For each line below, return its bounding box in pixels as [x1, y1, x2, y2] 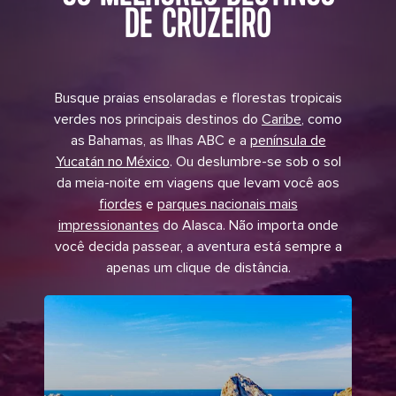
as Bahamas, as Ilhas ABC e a [70, 132, 250, 150]
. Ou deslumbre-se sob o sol [169, 153, 341, 171]
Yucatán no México [55, 153, 170, 171]
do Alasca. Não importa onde [158, 217, 339, 235]
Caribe [262, 110, 301, 129]
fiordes [98, 195, 142, 214]
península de [249, 132, 326, 150]
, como [301, 110, 342, 129]
